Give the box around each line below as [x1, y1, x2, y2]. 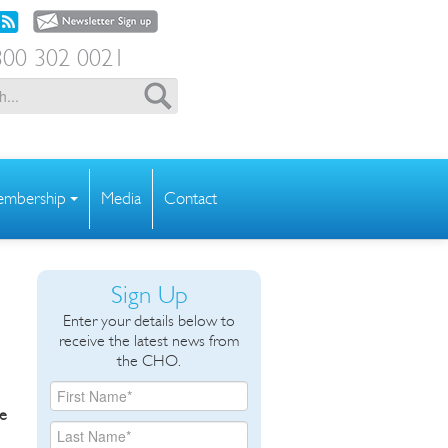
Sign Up [110, 279, 188, 310]
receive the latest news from [59, 330, 240, 350]
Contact [164, 187, 217, 209]
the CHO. [117, 350, 182, 370]
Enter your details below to [63, 310, 236, 330]
